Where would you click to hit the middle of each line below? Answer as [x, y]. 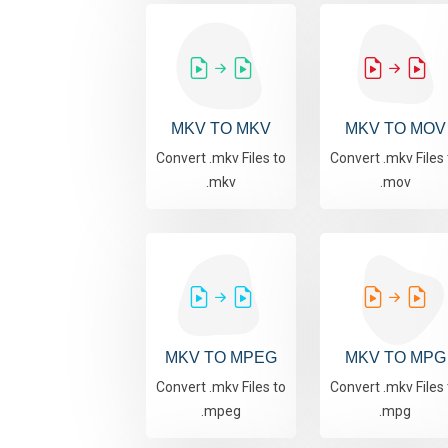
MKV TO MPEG [221, 358]
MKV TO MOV [395, 129]
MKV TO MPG [395, 358]
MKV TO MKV [221, 129]
